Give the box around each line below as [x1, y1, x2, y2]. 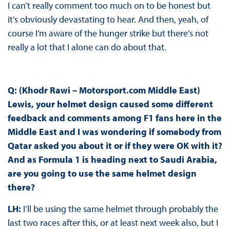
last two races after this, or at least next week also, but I [7, 216, 218, 228]
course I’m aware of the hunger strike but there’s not [7, 27, 208, 39]
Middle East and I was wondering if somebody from [7, 125, 221, 138]
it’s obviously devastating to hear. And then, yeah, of [7, 13, 208, 25]
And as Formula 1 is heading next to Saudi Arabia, [7, 153, 217, 165]
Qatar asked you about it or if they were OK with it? [7, 139, 222, 151]
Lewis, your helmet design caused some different [7, 98, 213, 110]
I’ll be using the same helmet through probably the [23, 202, 218, 215]
